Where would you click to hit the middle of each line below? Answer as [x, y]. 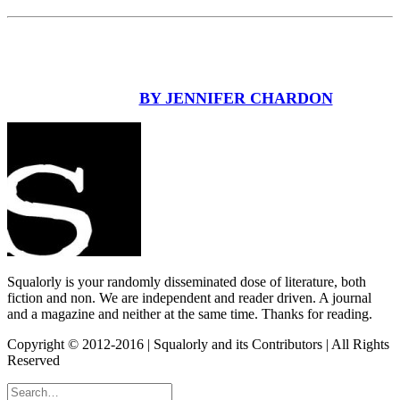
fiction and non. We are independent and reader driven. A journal [189, 297]
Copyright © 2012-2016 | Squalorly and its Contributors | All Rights [198, 344]
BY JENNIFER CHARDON [236, 98]
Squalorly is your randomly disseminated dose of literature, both [187, 281]
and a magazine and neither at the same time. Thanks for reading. [190, 313]
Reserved [33, 360]
